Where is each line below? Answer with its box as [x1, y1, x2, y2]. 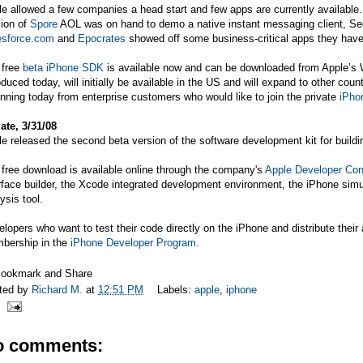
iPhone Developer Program [70, 236, 196, 249]
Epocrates [78, 32, 126, 45]
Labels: [157, 284, 194, 297]
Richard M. [32, 284, 86, 297]
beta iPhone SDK [23, 61, 104, 74]
